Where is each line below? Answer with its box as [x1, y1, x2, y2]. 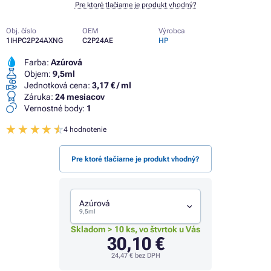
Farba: [22, 57, 51, 67]
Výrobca [158, 27, 184, 35]
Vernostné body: [22, 103, 87, 113]
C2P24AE [82, 36, 113, 45]
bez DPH [132, 251, 160, 260]
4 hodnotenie [64, 125, 107, 134]
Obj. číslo [6, 27, 36, 35]
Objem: [22, 69, 53, 79]
